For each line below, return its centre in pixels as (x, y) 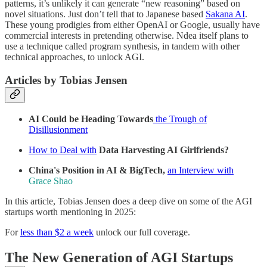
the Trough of (180, 119)
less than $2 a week (57, 232)
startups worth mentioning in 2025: (70, 212)
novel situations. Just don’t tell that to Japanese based (105, 14)
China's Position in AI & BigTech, (98, 170)
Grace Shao (51, 181)
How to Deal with (63, 150)
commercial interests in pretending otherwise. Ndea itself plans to (127, 35)
